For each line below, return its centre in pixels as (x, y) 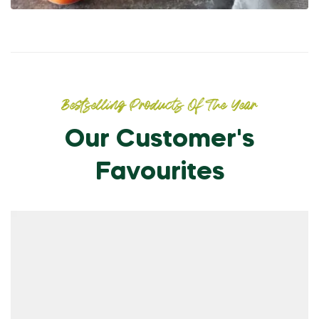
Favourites (159, 172)
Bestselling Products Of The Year (159, 105)
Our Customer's (159, 140)
